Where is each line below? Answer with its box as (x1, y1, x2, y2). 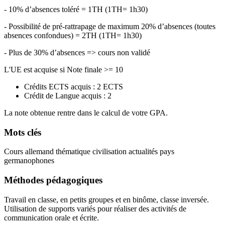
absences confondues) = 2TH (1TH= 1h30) (4, 31, 142, 40)
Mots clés (4, 127, 41, 138)
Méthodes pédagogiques (4, 175, 102, 185)
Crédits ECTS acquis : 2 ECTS (24, 82, 123, 91)
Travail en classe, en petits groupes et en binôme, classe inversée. (4, 195, 209, 204)
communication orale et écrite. (4, 213, 99, 222)
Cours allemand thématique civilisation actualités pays (4, 147, 174, 156)
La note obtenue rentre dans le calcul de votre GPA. (4, 108, 168, 117)
